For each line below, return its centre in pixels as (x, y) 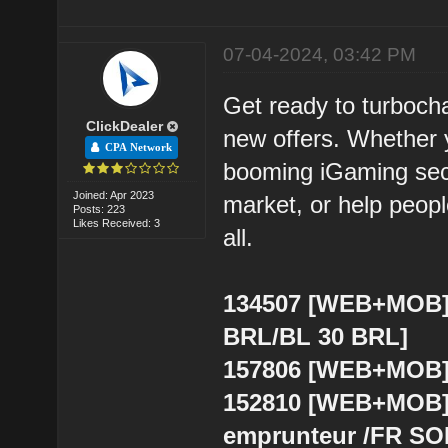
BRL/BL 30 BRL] (316, 336)
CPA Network (136, 147)
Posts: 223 (99, 208)
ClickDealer (124, 125)
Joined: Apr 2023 (114, 194)
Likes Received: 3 (117, 222)
